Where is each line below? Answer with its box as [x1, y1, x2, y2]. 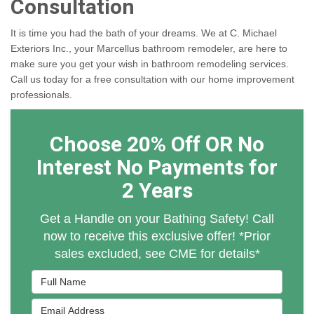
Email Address [31, 299, 99, 311]
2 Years [121, 176, 193, 207]
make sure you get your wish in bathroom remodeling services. [11, 58, 289, 70]
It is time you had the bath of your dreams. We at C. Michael [11, 27, 277, 39]
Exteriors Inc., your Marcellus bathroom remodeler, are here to [11, 43, 287, 55]
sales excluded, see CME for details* [54, 247, 260, 261]
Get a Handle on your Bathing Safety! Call [40, 212, 274, 226]
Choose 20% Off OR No [50, 130, 264, 161]
